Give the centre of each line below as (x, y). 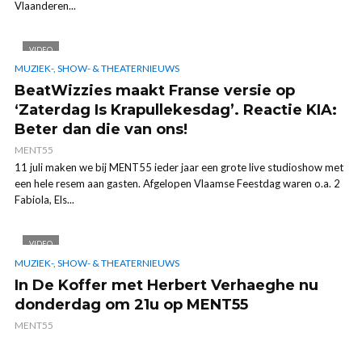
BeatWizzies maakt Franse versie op (155, 91)
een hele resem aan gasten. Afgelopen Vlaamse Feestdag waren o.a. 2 (177, 184)
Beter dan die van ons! (101, 130)
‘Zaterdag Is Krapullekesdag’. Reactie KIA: (176, 110)
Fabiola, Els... (44, 200)
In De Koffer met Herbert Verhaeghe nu (166, 285)
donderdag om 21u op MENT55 (131, 304)
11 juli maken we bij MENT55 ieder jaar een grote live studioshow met (179, 168)
